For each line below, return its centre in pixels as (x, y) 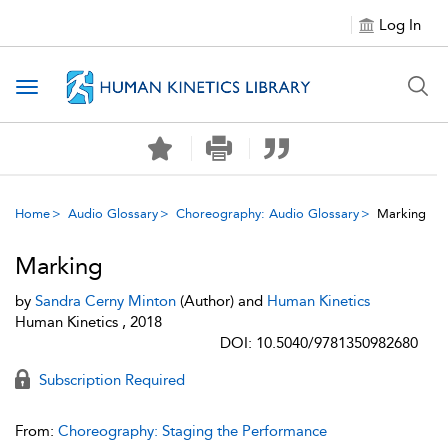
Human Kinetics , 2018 (88, 322)
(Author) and (221, 301)
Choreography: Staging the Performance (192, 431)
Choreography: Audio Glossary (267, 213)
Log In (400, 25)
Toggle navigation (91, 88)
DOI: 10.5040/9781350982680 (319, 343)
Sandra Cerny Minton (105, 301)
